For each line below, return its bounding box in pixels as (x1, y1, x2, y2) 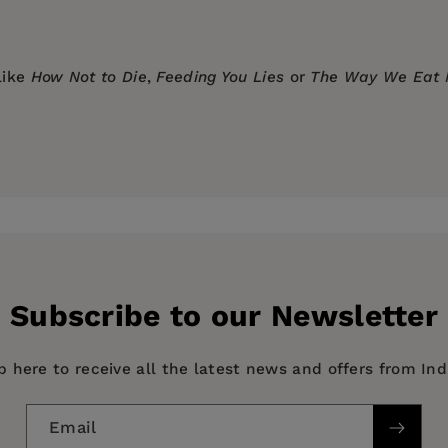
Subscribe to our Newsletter (9, 298, 439, 334)
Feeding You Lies (156, 68, 285, 87)
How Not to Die (30, 68, 147, 87)
